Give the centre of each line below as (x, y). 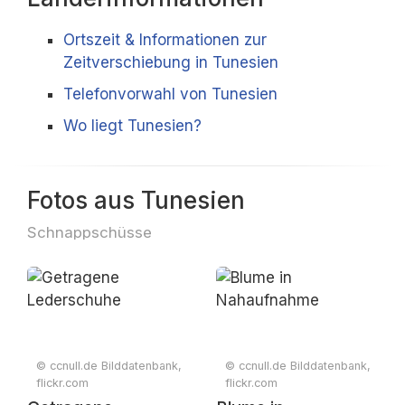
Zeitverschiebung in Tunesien (171, 62)
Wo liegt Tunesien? (132, 126)
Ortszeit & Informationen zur (165, 40)
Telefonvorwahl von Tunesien (170, 94)
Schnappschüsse (89, 232)
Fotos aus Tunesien (136, 200)
